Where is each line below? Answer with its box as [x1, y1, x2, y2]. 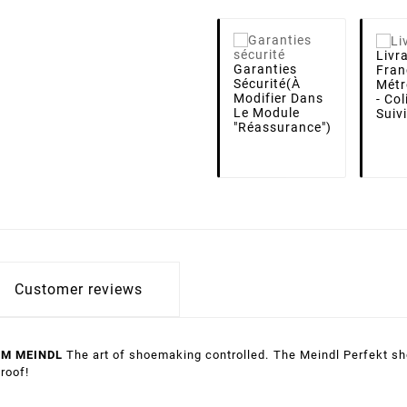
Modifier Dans [233, 90, 323, 105]
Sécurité [233, 75, 286, 91]
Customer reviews [15, 280, 143, 298]
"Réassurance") [233, 119, 332, 134]
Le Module [233, 104, 300, 120]
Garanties [233, 61, 297, 76]
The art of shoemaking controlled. [63, 347, 269, 362]
